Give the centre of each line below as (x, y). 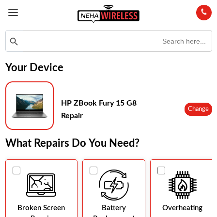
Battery (114, 208)
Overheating (182, 208)
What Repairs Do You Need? (72, 144)
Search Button (15, 36)
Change (198, 109)
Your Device (34, 68)
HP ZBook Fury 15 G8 (99, 103)
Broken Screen (41, 208)
